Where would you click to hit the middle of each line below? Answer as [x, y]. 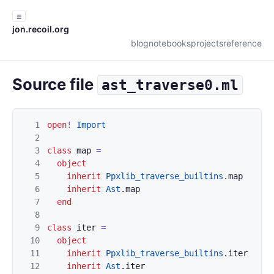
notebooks [170, 43]
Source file [55, 84]
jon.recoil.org [41, 29]
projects [207, 43]
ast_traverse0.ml [170, 85]
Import [91, 125]
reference [243, 43]
